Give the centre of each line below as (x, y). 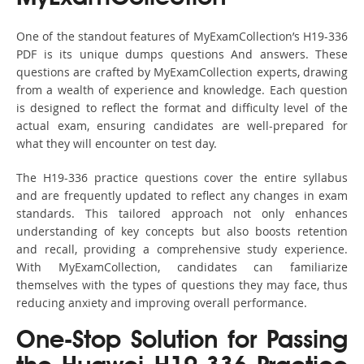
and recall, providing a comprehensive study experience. (182, 249)
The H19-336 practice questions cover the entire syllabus (182, 178)
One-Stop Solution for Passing (182, 342)
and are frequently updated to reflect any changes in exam (182, 196)
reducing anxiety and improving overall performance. (162, 303)
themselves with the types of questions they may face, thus (182, 285)
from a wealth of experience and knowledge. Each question (182, 90)
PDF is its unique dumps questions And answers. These (182, 54)
